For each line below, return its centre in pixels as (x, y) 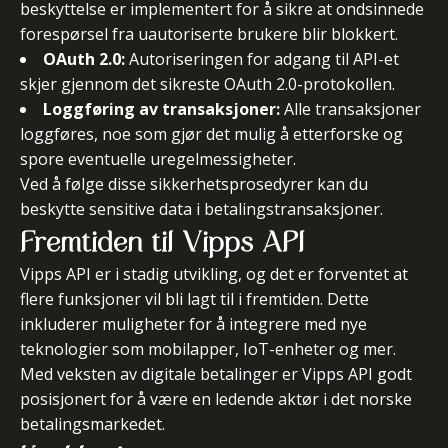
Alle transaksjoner (350, 109)
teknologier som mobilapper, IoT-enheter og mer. (208, 349)
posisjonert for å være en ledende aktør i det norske (216, 399)
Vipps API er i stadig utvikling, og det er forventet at (214, 274)
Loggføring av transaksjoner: (161, 109)
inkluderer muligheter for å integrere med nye (193, 324)
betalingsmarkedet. (92, 424)
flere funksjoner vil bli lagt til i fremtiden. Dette (194, 299)
